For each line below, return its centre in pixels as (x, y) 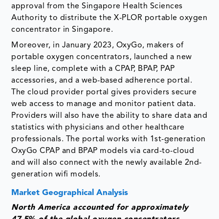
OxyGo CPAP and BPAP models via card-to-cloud (103, 151)
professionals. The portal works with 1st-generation (109, 140)
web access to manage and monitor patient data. (104, 104)
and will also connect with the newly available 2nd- (107, 163)
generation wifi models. (56, 175)
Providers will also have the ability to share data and (109, 116)
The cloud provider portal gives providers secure (104, 93)
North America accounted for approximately (100, 208)
